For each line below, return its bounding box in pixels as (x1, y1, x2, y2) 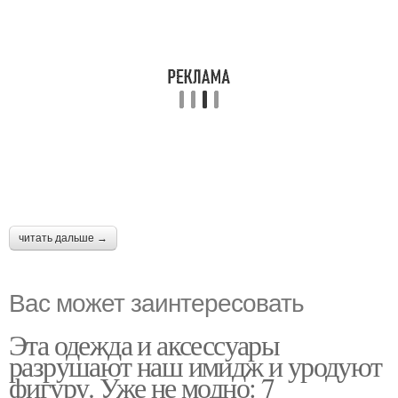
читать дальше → (19, 232, 107, 244)
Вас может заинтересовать (9, 283, 304, 319)
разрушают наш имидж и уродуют (9, 346, 382, 385)
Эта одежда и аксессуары (9, 325, 280, 363)
